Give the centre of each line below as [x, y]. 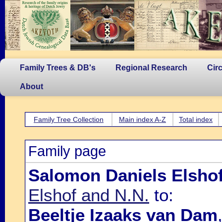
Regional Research [151, 68]
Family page [67, 151]
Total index [196, 119]
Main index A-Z [142, 119]
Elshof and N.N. [89, 195]
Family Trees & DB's [58, 68]
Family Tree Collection [69, 119]
